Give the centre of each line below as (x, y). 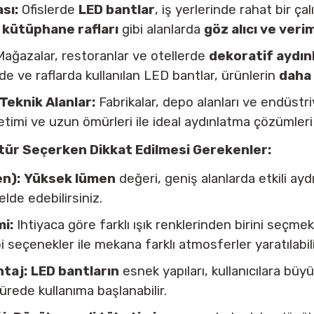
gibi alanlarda (161, 29)
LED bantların (75, 271)
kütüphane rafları (60, 29)
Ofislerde (48, 10)
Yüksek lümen (70, 179)
